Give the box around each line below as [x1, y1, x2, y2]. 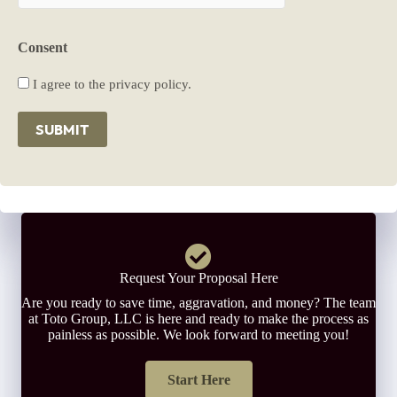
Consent [18, 39, 67, 55]
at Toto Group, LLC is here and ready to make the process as [28, 310, 369, 326]
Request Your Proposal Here [119, 269, 278, 285]
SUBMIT [35, 120, 90, 138]
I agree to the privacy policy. [33, 76, 191, 91]
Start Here [167, 371, 230, 387]
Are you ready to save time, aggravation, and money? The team [21, 294, 376, 310]
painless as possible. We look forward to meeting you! [48, 326, 349, 342]
